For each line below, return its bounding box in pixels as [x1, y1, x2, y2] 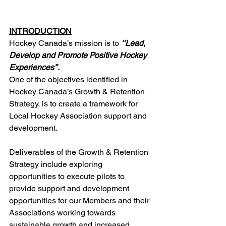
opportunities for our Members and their [9, 196, 151, 205]
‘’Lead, [121, 38, 147, 48]
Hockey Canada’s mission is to [9, 38, 121, 48]
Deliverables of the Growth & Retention [9, 147, 150, 157]
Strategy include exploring [9, 159, 104, 169]
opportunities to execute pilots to [9, 172, 127, 181]
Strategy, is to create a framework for [9, 99, 140, 108]
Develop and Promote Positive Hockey [9, 50, 149, 60]
